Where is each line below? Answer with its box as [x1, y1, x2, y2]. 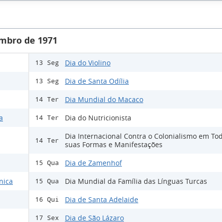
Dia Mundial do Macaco [65, 95, 143, 105]
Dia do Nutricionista [65, 113, 131, 123]
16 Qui [35, 196, 59, 204]
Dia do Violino [65, 58, 111, 68]
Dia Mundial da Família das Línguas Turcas [65, 176, 207, 186]
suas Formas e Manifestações [65, 140, 163, 150]
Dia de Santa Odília [65, 76, 129, 86]
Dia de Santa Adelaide [65, 195, 138, 205]
